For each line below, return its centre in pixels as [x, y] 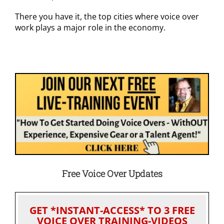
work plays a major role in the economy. [90, 27]
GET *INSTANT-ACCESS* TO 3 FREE [112, 210]
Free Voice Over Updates [112, 174]
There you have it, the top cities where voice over [107, 16]
